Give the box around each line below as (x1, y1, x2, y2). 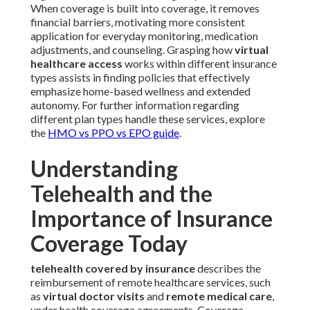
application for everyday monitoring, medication (30, 29, 258, 43)
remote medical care (166, 289, 272, 303)
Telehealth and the (30, 180, 212, 208)
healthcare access (30, 57, 122, 71)
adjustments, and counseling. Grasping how (30, 43, 235, 57)
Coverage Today (30, 230, 188, 257)
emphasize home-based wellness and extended (30, 84, 250, 98)
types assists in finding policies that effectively (30, 71, 250, 84)
